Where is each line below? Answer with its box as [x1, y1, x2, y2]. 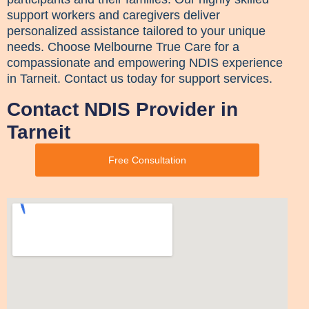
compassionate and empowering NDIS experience [7, 55, 283, 70]
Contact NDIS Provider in [7, 98, 238, 120]
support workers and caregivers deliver [7, 8, 220, 22]
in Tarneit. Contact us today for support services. [7, 71, 272, 86]
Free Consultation [108, 154, 186, 166]
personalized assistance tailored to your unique [7, 23, 266, 38]
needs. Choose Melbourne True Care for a [7, 39, 239, 54]
